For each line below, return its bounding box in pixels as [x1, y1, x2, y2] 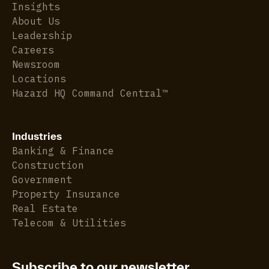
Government [12, 173, 72, 186]
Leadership [12, 29, 72, 41]
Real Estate [12, 202, 78, 214]
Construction [12, 159, 84, 171]
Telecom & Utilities [12, 216, 126, 229]
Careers [12, 43, 54, 56]
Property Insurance [12, 187, 120, 200]
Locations [12, 72, 66, 85]
